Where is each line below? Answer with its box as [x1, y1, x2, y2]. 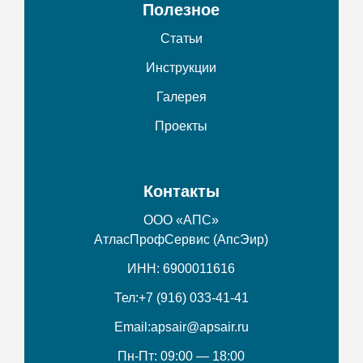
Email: [113, 319, 151, 334]
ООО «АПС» [143, 212, 220, 227]
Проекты [155, 118, 208, 133]
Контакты [143, 181, 220, 200]
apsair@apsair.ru [150, 319, 249, 334]
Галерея [156, 89, 207, 104]
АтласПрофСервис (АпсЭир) [94, 232, 269, 246]
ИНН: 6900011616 [127, 261, 236, 275]
